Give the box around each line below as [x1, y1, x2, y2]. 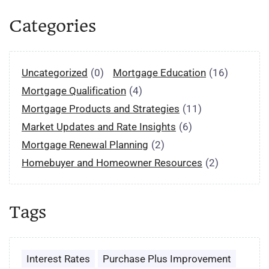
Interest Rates [26, 253, 90, 265]
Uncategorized [22, 67, 88, 79]
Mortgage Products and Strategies [22, 103, 180, 115]
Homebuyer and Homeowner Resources [22, 157, 202, 169]
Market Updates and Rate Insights [22, 121, 176, 133]
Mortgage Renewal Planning [22, 139, 148, 151]
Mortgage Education [113, 67, 206, 79]
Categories [9, 16, 96, 36]
